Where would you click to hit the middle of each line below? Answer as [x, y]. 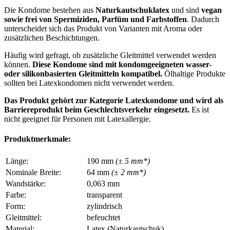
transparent [104, 195]
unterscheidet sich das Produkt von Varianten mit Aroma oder [103, 28]
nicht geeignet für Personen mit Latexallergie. [78, 119]
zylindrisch [104, 206]
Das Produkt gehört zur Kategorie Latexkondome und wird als [114, 100]
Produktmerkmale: [37, 139]
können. [18, 64]
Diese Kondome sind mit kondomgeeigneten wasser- [122, 64]
